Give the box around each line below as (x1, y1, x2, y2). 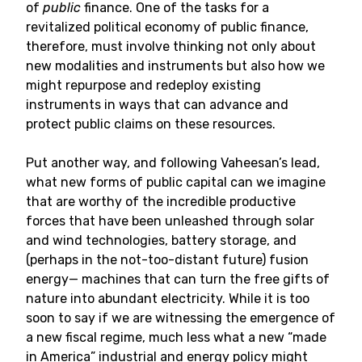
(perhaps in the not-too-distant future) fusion (26, 252, 309, 267)
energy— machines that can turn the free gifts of (26, 271, 330, 287)
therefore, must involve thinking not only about (26, 39, 316, 54)
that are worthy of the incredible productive (26, 194, 296, 209)
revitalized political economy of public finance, (26, 19, 309, 35)
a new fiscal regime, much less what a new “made (26, 330, 326, 345)
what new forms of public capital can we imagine (26, 175, 326, 190)
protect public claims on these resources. (26, 116, 276, 132)
